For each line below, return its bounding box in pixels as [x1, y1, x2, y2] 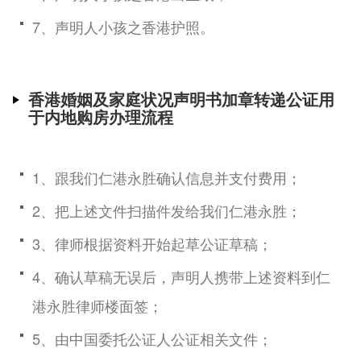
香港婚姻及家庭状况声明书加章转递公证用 [28, 87, 334, 111]
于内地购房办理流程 [28, 105, 173, 129]
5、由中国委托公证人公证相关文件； [32, 328, 272, 350]
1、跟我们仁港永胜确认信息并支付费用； [32, 167, 301, 189]
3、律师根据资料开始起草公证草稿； [32, 233, 272, 255]
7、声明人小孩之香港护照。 [32, 16, 214, 38]
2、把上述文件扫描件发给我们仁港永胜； [32, 200, 301, 222]
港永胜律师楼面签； [32, 295, 163, 317]
